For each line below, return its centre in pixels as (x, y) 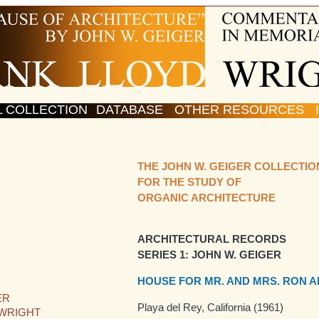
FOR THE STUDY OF (189, 182)
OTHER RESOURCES (239, 110)
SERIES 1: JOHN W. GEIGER (209, 255)
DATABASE (130, 110)
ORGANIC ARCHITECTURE (206, 198)
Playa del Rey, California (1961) (210, 307)
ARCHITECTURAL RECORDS (211, 240)
